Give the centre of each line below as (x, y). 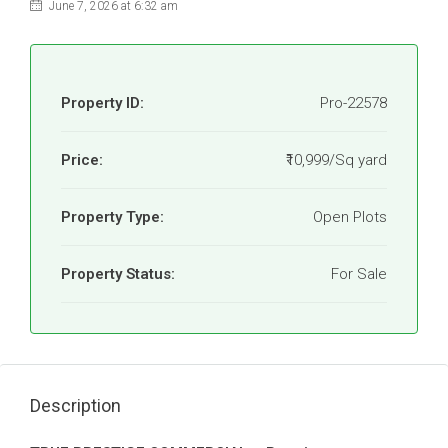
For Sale (359, 274)
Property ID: (102, 103)
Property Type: (112, 217)
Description (75, 405)
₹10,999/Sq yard (336, 160)
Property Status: (118, 274)
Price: (82, 160)
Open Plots (350, 217)
